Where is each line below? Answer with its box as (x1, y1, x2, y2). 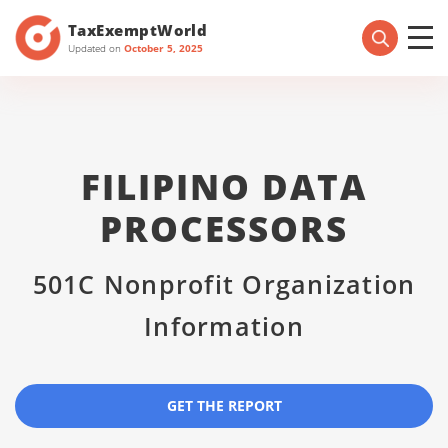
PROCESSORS (99, 205, 349, 252)
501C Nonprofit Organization (32, 267, 416, 301)
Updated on (68, 40, 124, 55)
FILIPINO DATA (80, 163, 368, 210)
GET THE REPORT (166, 396, 282, 415)
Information (144, 309, 304, 343)
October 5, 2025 (124, 40, 203, 55)
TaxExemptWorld (68, 19, 208, 40)
